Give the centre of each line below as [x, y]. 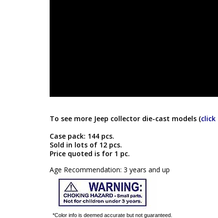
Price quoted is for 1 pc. [90, 154]
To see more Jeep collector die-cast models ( [125, 119]
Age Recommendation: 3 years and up [110, 170]
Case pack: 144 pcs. [82, 136]
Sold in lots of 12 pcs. [86, 145]
